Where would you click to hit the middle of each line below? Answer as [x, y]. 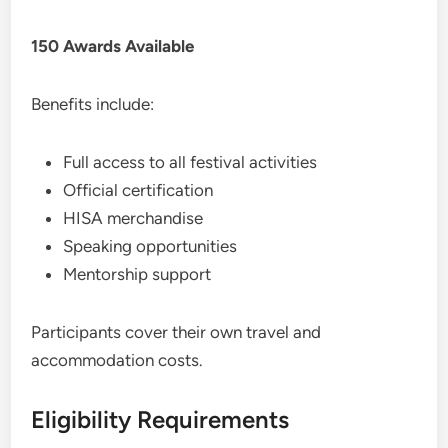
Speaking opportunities [150, 245]
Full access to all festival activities [190, 161]
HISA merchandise [133, 217]
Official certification [138, 189]
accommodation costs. [117, 359]
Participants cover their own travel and [176, 331]
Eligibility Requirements [160, 419]
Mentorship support [137, 273]
